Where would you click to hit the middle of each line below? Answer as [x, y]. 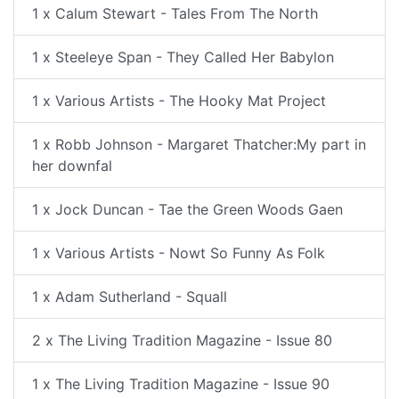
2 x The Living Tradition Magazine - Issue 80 [182, 340]
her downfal [72, 166]
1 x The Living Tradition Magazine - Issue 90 [181, 384]
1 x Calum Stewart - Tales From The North [175, 13]
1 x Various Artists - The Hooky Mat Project [179, 101]
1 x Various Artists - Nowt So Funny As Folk [179, 253]
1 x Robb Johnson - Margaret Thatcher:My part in [199, 144]
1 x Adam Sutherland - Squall [130, 297]
